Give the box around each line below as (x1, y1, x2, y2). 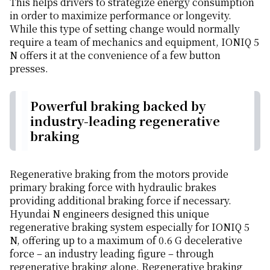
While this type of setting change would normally (10, 22, 240, 36)
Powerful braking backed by (30, 96, 206, 115)
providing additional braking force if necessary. (10, 193, 231, 208)
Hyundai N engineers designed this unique (10, 207, 209, 221)
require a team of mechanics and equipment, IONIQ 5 (10, 35, 259, 49)
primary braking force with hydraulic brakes (10, 180, 216, 195)
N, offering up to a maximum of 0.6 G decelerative (10, 233, 242, 248)
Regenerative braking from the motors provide (10, 167, 228, 181)
